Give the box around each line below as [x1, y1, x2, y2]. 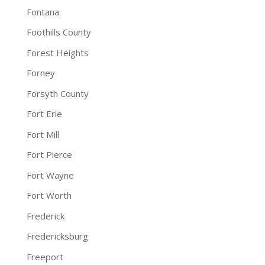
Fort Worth [26, 189, 72, 201]
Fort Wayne [26, 169, 74, 181]
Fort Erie [26, 108, 62, 119]
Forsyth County [26, 87, 89, 99]
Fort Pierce [26, 148, 72, 160]
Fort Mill [26, 128, 59, 140]
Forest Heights [26, 46, 89, 59]
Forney [26, 67, 55, 79]
